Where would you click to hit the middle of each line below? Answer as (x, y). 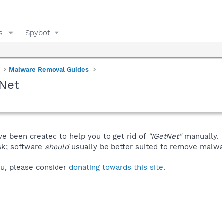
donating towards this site (116, 167)
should (57, 146)
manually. (200, 136)
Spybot (37, 32)
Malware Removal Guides (49, 69)
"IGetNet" (165, 136)
